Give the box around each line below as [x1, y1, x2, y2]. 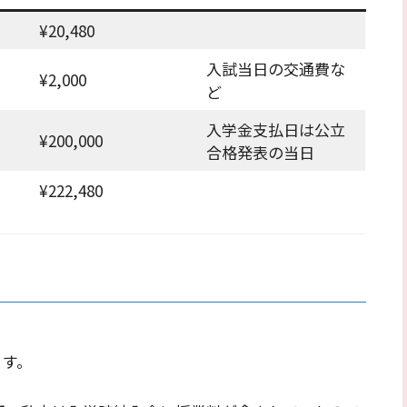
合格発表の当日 [205, 141, 314, 164]
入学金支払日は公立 [205, 118, 345, 142]
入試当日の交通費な [205, 57, 345, 81]
